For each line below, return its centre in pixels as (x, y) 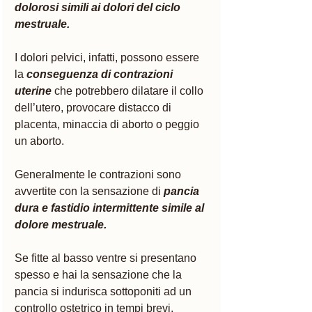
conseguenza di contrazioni (101, 74)
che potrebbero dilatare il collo (129, 91)
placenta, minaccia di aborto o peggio (108, 124)
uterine (33, 91)
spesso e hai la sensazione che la (100, 274)
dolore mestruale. (62, 224)
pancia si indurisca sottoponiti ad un (104, 291)
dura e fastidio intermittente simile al (111, 208)
